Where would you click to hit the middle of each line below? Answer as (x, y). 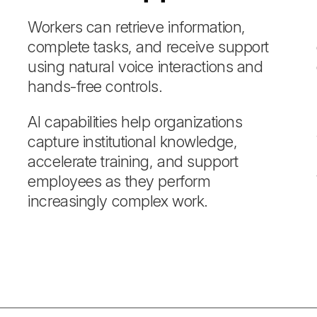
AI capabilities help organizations (135, 122)
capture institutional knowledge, (133, 142)
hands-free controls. (95, 86)
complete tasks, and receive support (148, 47)
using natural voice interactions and (145, 67)
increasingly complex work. (118, 201)
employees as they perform (119, 181)
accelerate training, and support (133, 161)
